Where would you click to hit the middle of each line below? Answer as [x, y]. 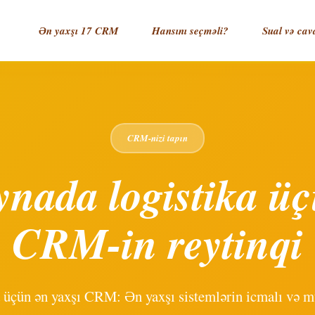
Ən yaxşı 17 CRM [78, 31]
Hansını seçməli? [190, 31]
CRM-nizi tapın [157, 138]
